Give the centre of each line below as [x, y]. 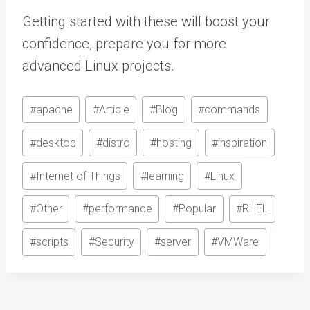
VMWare [238, 242]
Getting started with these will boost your [146, 21]
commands [232, 110]
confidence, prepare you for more [124, 43]
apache [54, 110]
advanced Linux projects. [98, 65]
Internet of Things [78, 176]
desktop [56, 143]
